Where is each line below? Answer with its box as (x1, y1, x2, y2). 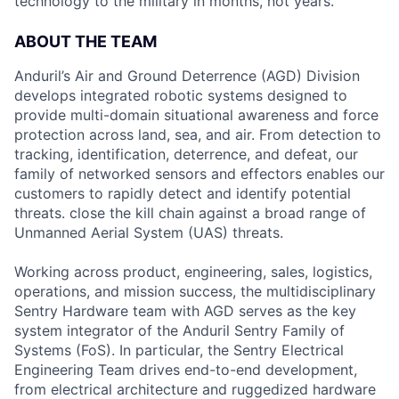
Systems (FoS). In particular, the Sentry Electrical (14, 341, 344, 359)
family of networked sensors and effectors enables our (14, 165, 385, 183)
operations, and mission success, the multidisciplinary (14, 282, 376, 300)
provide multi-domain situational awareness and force (14, 106, 379, 124)
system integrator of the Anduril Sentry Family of (14, 322, 345, 339)
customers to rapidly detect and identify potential (14, 184, 351, 202)
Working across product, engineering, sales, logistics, (14, 263, 372, 281)
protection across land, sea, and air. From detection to (14, 126, 381, 143)
